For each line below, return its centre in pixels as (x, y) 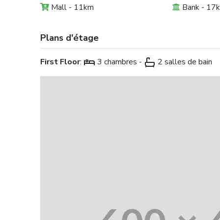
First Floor (60, 62)
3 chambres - (120, 62)
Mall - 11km (72, 7)
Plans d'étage (70, 38)
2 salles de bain (184, 62)
